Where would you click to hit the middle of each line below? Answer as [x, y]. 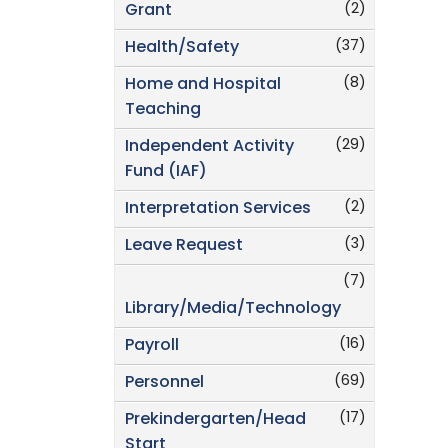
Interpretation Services [218, 209]
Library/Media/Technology [233, 309]
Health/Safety [182, 48]
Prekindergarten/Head [215, 420]
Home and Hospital [203, 85]
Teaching [163, 110]
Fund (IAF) [166, 172]
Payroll [152, 346]
